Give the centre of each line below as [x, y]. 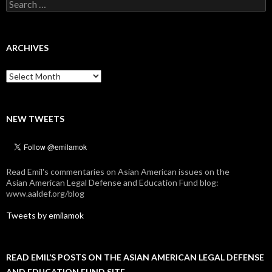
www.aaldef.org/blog [45, 194]
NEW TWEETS [35, 119]
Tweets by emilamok [45, 216]
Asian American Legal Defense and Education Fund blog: [112, 183]
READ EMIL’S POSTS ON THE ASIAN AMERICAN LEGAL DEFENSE [135, 257]
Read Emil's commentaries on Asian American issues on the [118, 172]
